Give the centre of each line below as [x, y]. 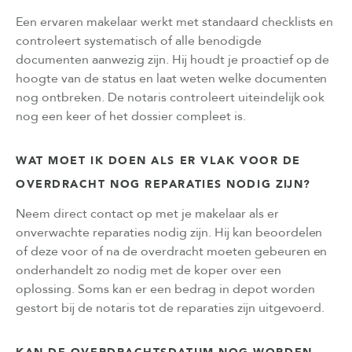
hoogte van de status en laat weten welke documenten [172, 78]
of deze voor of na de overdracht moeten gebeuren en [172, 251]
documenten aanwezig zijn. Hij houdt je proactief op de [173, 59]
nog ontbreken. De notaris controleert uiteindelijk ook [170, 97]
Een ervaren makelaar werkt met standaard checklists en [175, 22]
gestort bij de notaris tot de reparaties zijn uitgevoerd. [170, 308]
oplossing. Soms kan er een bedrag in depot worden [165, 289]
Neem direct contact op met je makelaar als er [147, 213]
